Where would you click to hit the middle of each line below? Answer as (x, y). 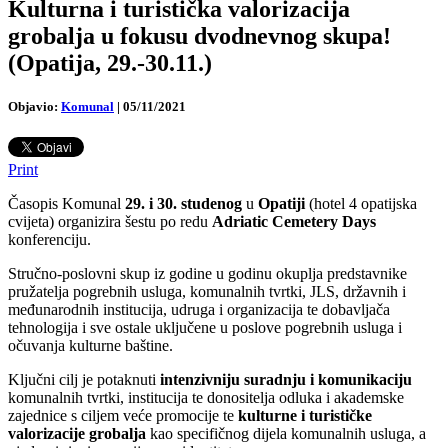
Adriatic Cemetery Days (294, 222)
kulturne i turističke (305, 416)
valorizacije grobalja (77, 434)
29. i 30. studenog (183, 204)
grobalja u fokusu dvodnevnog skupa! (199, 35)
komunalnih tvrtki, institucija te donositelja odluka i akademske (206, 398)
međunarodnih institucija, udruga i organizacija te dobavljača (199, 310)
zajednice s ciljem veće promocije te (123, 416)
